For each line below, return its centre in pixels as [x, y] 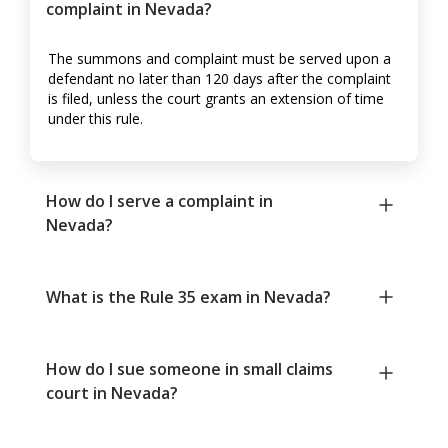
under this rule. [95, 119]
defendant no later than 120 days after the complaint [219, 79]
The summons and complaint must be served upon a [219, 59]
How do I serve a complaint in [159, 201]
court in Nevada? [112, 393]
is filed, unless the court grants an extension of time [216, 99]
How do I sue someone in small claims [189, 369]
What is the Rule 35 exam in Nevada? [188, 297]
